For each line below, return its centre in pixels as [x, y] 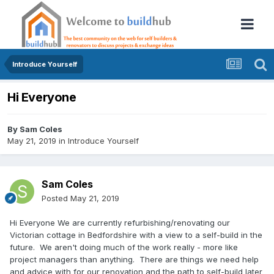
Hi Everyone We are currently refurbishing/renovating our [120, 223]
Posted [56, 198]
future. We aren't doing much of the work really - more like [124, 247]
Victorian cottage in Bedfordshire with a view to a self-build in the [136, 235]
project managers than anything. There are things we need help [134, 260]
